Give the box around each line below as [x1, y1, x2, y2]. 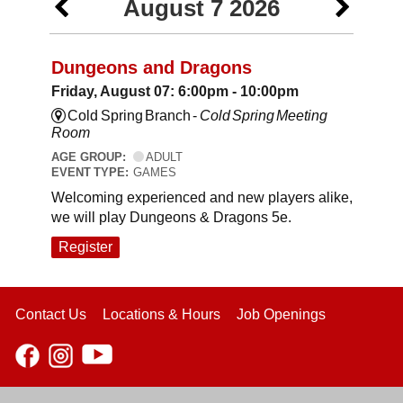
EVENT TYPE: [51, 166, 133, 180]
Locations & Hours [103, 306, 220, 322]
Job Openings [237, 306, 326, 322]
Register [58, 238, 112, 255]
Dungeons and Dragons [51, 57, 252, 77]
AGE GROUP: [51, 150, 133, 165]
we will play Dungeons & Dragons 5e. [51, 209, 291, 225]
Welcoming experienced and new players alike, [51, 189, 353, 205]
